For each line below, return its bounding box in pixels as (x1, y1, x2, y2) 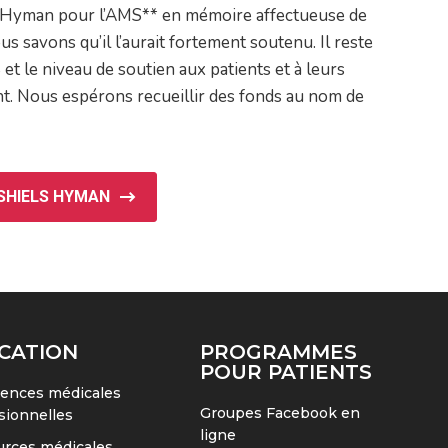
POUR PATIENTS (199, 360, 372, 384)
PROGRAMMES (199, 340, 357, 364)
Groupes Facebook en (199, 404, 360, 422)
